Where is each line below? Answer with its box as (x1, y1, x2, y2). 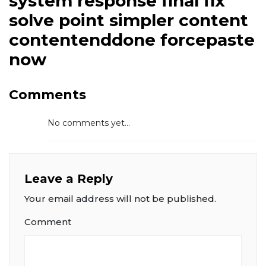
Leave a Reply (24, 171, 113, 186)
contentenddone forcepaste (9, 29, 255, 50)
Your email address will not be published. (24, 192, 216, 204)
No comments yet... (47, 117, 130, 128)
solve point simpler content (9, 9, 248, 30)
